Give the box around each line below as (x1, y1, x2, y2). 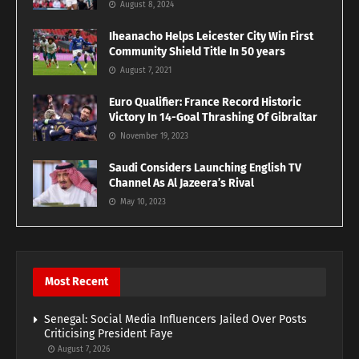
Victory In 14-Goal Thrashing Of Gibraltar (109, 111, 320, 125)
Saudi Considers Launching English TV (109, 161, 301, 175)
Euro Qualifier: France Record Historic (109, 95, 301, 110)
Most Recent (45, 275, 108, 289)
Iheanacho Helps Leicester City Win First (109, 30, 313, 44)
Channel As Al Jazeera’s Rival (109, 176, 254, 191)
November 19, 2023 (118, 131, 188, 142)
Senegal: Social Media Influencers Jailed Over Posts (44, 313, 307, 327)
